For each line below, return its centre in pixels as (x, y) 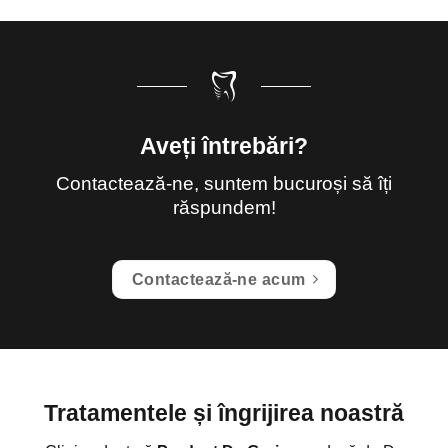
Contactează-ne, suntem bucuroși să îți (224, 184)
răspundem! (224, 208)
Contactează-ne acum (218, 279)
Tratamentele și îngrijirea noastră (224, 412)
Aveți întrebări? (224, 145)
